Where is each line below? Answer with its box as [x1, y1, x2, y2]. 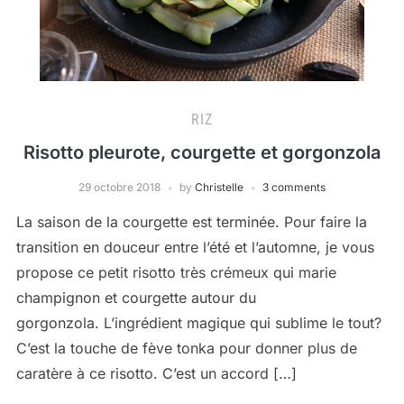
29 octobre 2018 [78, 180, 161, 194]
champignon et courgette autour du [15, 289, 256, 307]
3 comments [262, 180, 326, 194]
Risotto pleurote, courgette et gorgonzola [23, 142, 381, 163]
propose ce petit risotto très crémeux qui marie [15, 263, 336, 281]
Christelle [195, 180, 243, 194]
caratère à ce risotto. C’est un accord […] [15, 364, 297, 382]
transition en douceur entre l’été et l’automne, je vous [15, 238, 374, 256]
